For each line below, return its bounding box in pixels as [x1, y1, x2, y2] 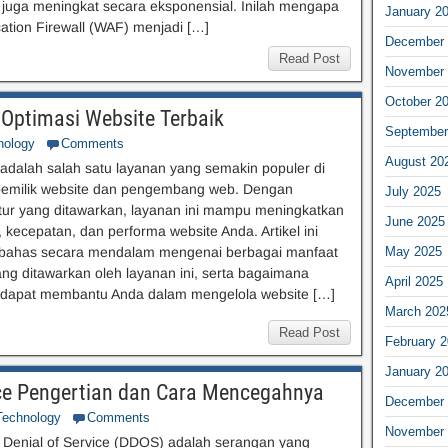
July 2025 [384, 184, 441, 199]
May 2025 [384, 244, 442, 259]
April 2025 [384, 274, 443, 289]
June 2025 [384, 214, 445, 229]
